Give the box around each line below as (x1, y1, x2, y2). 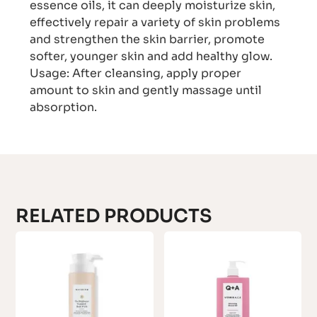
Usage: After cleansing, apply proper (30, 66, 242, 81)
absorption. (30, 100, 98, 115)
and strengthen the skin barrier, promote (30, 32, 265, 47)
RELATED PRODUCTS (16, 204, 213, 229)
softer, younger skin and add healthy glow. (30, 49, 273, 64)
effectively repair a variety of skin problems (30, 15, 281, 30)
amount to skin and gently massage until (30, 83, 263, 98)
